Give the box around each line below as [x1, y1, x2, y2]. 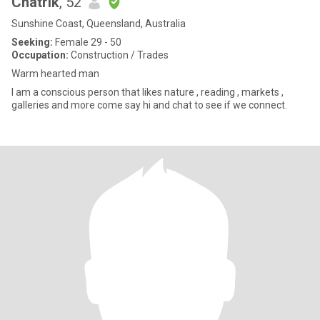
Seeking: [11, 36, 53, 48]
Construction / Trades [69, 49, 169, 61]
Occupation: [11, 49, 69, 61]
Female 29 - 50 [53, 36, 121, 48]
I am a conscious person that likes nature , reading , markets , [11, 86, 284, 98]
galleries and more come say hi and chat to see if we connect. [11, 99, 287, 111]
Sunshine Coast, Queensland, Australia [11, 18, 186, 29]
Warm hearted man [11, 68, 99, 79]
